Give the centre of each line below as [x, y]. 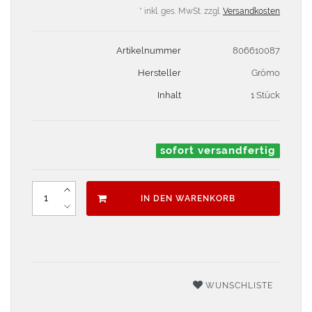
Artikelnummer [148, 50]
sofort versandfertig [218, 150]
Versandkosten [251, 11]
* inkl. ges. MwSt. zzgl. [181, 11]
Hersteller [159, 72]
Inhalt [169, 95]
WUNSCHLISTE [239, 285]
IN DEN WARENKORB [188, 198]
